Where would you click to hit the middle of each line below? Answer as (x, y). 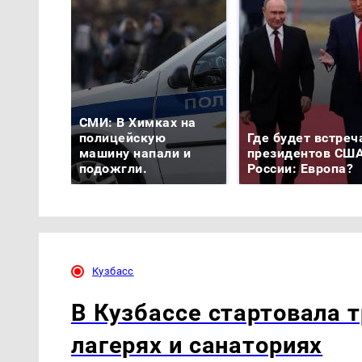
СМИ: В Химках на (138, 122)
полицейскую (123, 137)
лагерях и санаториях (197, 345)
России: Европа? (301, 168)
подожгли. (114, 168)
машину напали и (135, 153)
